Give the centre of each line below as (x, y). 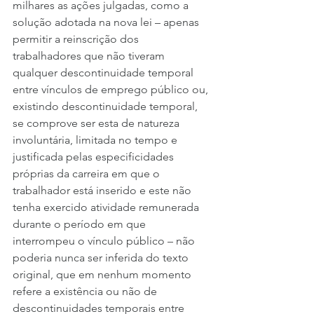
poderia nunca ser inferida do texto (102, 258)
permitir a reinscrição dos (77, 39)
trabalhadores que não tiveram (90, 56)
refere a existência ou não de (86, 292)
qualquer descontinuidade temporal (104, 73)
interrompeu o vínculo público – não (105, 241)
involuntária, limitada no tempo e (96, 140)
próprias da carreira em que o (88, 174)
